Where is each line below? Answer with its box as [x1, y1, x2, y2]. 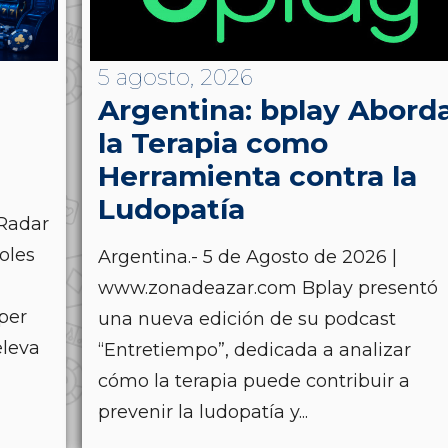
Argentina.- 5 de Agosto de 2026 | [98, 246, 397, 269]
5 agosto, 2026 [98, 64, 253, 92]
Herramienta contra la [98, 159, 417, 194]
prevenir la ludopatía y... [98, 401, 308, 424]
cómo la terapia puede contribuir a [98, 370, 410, 393]
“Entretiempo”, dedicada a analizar [98, 339, 411, 362]
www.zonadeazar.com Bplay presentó [98, 277, 438, 300]
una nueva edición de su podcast [98, 308, 396, 331]
